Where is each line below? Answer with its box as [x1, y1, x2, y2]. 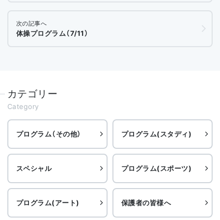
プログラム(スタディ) [121, 129, 192, 138]
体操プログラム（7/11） [16, 28, 89, 37]
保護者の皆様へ [121, 198, 171, 207]
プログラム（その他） [16, 129, 82, 138]
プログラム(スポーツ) [121, 164, 192, 172]
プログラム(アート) [16, 198, 80, 207]
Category [7, 102, 39, 110]
